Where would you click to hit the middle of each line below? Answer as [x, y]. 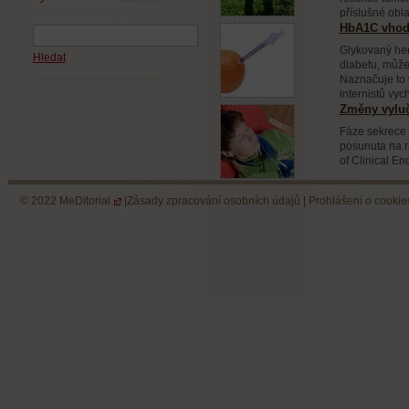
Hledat [49, 58]
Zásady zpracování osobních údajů [213, 201]
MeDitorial [84, 201]
